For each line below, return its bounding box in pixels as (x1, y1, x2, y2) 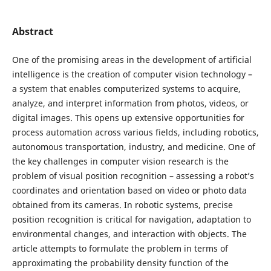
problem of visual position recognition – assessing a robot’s (11, 169, 254, 181)
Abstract (11, 24, 53, 38)
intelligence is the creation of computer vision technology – (11, 68, 252, 80)
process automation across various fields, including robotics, (11, 126, 259, 138)
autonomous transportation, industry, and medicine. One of (11, 140, 255, 152)
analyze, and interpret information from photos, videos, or (11, 97, 249, 109)
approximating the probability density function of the (11, 256, 229, 269)
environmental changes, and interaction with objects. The (11, 227, 247, 240)
